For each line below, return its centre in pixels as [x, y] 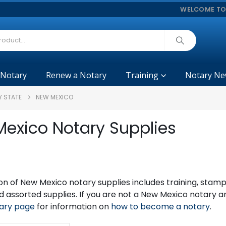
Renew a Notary [76, 75]
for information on [73, 207]
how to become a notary [160, 207]
